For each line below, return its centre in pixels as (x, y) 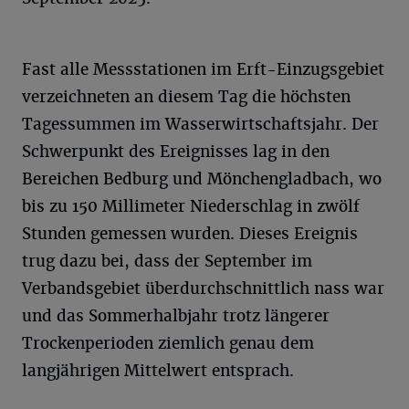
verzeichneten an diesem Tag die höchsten (186, 96)
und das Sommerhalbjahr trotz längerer (176, 315)
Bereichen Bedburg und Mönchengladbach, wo (202, 178)
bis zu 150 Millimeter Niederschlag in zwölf (191, 206)
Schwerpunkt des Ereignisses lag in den (176, 151)
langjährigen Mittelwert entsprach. (158, 370)
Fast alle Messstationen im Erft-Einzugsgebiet (203, 69)
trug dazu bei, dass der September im (167, 261)
